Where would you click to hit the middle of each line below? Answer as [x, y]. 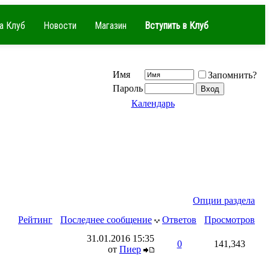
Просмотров [230, 220]
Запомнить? [232, 75]
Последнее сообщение [106, 220]
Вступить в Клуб [177, 26]
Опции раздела [224, 200]
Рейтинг [35, 220]
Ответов [179, 220]
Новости [60, 26]
